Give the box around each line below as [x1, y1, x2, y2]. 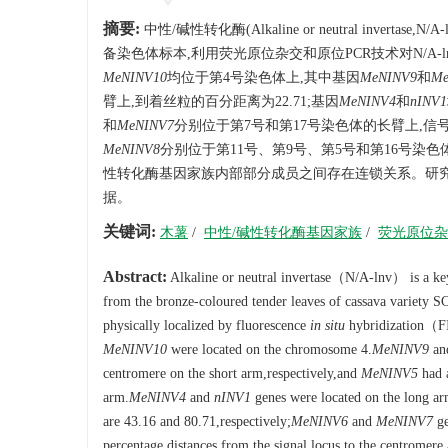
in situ [310, 318, 345, 333]
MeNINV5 [361, 366, 418, 381]
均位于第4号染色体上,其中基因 [167, 70, 360, 85]
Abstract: [103, 268, 167, 285]
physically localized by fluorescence [103, 318, 310, 333]
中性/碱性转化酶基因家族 [204, 225, 362, 240]
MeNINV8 [103, 142, 160, 157]
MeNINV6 [291, 414, 348, 429]
